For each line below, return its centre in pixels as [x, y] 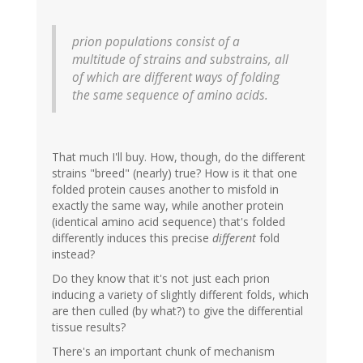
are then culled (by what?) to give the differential [177, 311]
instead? [73, 254]
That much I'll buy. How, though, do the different [179, 157]
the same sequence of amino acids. [170, 96]
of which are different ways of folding [176, 78]
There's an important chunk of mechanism [163, 352]
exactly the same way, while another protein [168, 206]
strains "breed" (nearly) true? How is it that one [175, 173]
